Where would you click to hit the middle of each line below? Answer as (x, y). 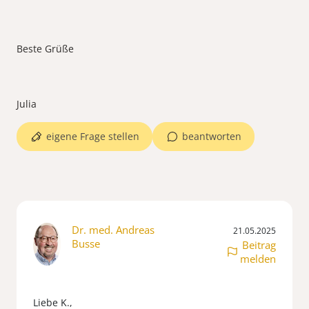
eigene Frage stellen (93, 137)
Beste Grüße (47, 49)
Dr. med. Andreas (113, 230)
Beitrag (259, 245)
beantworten (212, 137)
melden (258, 259)
